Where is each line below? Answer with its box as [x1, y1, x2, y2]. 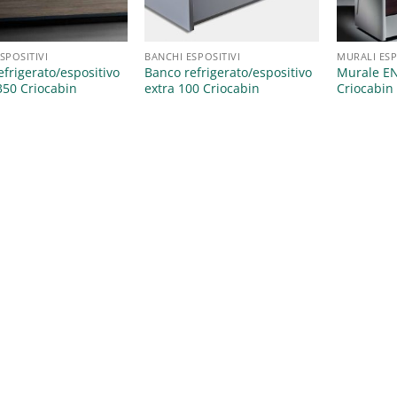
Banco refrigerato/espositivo [144, 64, 313, 82]
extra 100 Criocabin [144, 80, 261, 97]
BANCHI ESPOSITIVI [144, 50, 241, 64]
